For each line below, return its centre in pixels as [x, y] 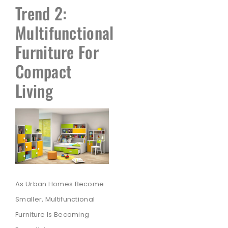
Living [34, 90]
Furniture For [57, 51]
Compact [44, 71]
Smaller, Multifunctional [55, 199]
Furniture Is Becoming [52, 215]
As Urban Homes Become [60, 184]
